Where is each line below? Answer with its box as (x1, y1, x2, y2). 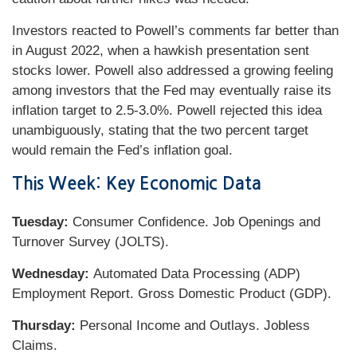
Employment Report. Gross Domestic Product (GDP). (12, 286, 331, 301)
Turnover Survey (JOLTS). (12, 234, 169, 249)
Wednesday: (12, 266, 93, 281)
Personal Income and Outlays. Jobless (80, 318, 310, 333)
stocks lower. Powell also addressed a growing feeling (12, 63, 333, 78)
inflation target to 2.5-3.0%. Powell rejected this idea (12, 103, 322, 118)
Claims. (12, 338, 57, 353)
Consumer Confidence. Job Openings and (69, 214, 320, 229)
